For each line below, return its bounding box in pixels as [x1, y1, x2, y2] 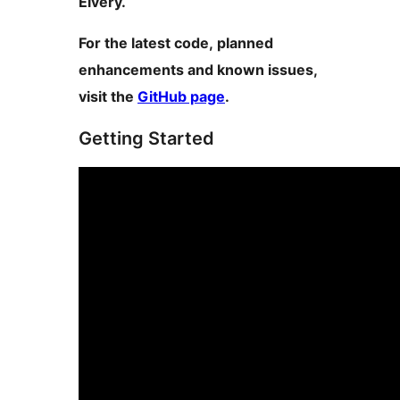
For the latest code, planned [79, 34, 273, 53]
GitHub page [137, 87, 225, 106]
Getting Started [79, 128, 214, 150]
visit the [79, 87, 137, 106]
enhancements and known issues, [79, 61, 318, 79]
